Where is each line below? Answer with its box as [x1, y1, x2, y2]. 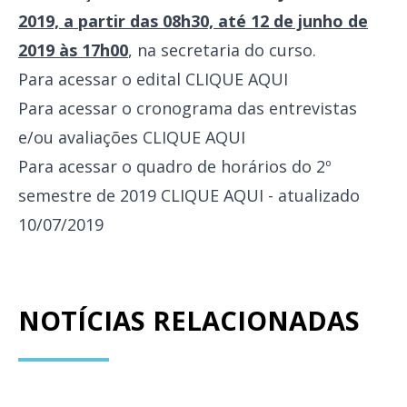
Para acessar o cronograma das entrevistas [18, 97, 357, 119]
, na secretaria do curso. [128, 39, 316, 61]
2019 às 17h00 [18, 39, 128, 61]
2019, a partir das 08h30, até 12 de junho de [18, 10, 368, 32]
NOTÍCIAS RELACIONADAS [18, 303, 360, 338]
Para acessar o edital [18, 68, 185, 90]
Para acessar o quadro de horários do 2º [18, 155, 332, 177]
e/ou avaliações [18, 126, 143, 148]
